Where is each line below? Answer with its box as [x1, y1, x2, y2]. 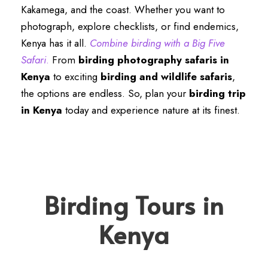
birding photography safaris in [78, 53, 229, 67]
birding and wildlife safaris [100, 69, 232, 84]
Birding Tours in [44, 188, 224, 221]
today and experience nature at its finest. [62, 103, 240, 117]
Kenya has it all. [21, 36, 90, 50]
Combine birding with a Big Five [90, 36, 225, 50]
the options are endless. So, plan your [21, 86, 189, 100]
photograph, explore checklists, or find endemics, [21, 19, 239, 33]
